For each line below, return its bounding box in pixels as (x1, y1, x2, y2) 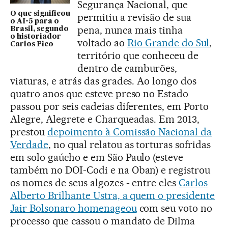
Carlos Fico (10, 40, 53, 48)
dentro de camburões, (77, 62, 177, 74)
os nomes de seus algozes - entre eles (10, 177, 179, 189)
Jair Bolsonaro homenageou (10, 202, 137, 214)
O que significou (10, 10, 70, 17)
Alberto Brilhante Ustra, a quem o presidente (10, 189, 215, 202)
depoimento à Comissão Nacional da (47, 126, 212, 138)
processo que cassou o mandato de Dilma (10, 215, 195, 227)
